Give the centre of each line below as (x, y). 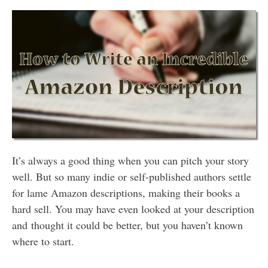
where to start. (43, 241)
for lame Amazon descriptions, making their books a (126, 192)
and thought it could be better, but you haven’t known (127, 225)
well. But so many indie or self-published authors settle (132, 176)
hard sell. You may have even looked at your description (133, 208)
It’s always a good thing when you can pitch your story (130, 160)
